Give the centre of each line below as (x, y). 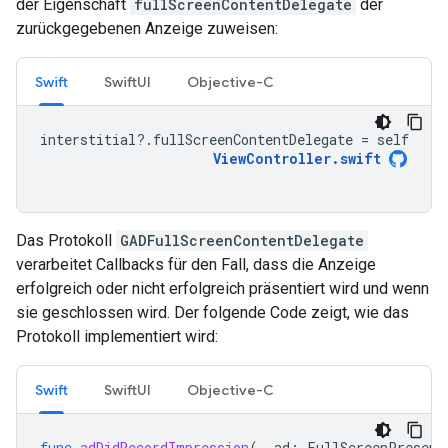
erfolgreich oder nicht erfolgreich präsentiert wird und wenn (222, 288)
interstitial (88, 139)
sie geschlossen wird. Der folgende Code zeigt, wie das (212, 312)
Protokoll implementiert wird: (117, 336)
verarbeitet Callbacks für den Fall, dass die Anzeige (196, 264)
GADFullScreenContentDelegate (242, 240)
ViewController (272, 158)
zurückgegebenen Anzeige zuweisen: (147, 28)
